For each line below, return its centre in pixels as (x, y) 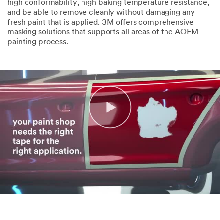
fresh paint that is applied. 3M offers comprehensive (100, 22)
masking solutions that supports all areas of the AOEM (103, 32)
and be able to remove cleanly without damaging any (101, 13)
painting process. (38, 42)
